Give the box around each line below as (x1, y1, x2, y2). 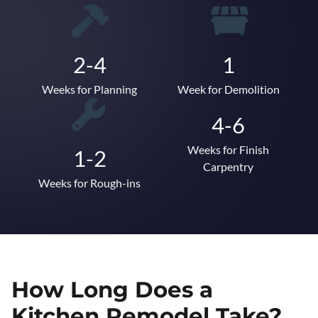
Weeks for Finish (187, 143, 270, 156)
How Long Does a (11, 276, 213, 303)
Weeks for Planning (42, 82, 138, 96)
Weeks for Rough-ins (38, 176, 141, 190)
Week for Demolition (177, 82, 280, 96)
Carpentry (203, 160, 254, 173)
